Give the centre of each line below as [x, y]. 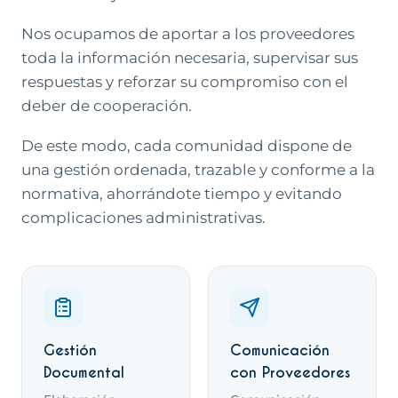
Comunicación [280, 350]
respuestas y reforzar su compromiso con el [185, 82]
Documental [84, 373]
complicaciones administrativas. [143, 218]
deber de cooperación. [107, 106]
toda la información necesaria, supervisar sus [190, 58]
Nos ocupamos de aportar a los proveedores [188, 34]
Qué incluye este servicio [151, 281]
